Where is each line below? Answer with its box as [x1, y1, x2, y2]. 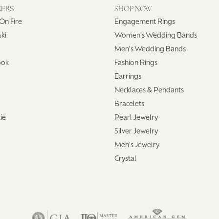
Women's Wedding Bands [114, 32, 197, 40]
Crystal [114, 155, 136, 163]
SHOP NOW [114, 5, 152, 13]
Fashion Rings [114, 59, 157, 67]
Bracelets [114, 100, 144, 108]
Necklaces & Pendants [114, 87, 184, 94]
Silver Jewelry [114, 128, 158, 135]
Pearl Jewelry [114, 114, 158, 122]
